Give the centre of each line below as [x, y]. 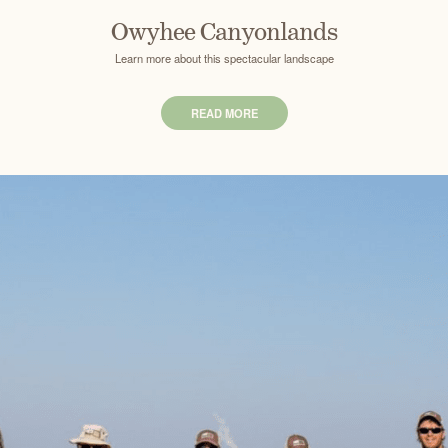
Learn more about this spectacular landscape [224, 58]
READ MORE [224, 113]
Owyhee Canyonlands [224, 32]
